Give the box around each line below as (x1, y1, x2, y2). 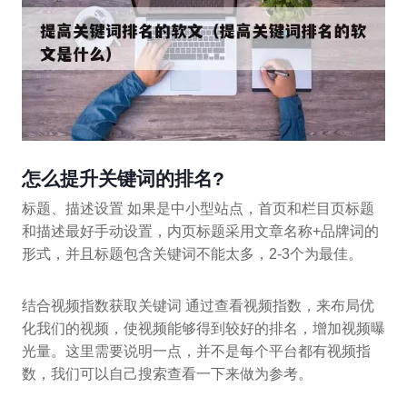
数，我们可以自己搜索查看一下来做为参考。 (22, 366, 313, 382)
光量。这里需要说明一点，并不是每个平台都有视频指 (22, 343, 371, 360)
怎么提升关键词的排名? (22, 168, 224, 189)
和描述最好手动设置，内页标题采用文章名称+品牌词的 (22, 223, 379, 240)
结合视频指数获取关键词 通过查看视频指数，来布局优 (22, 298, 374, 314)
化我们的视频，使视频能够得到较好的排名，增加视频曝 (22, 321, 385, 337)
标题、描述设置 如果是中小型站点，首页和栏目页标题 (22, 201, 374, 217)
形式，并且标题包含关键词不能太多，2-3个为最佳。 (22, 246, 362, 263)
